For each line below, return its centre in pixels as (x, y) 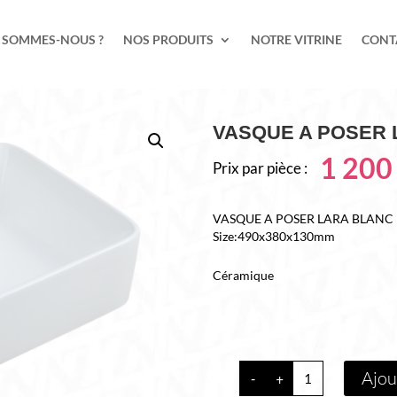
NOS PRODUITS (169, 39)
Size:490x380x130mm (274, 237)
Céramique (244, 276)
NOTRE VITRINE (297, 39)
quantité (315, 369)
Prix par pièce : (261, 167)
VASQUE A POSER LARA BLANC (304, 219)
